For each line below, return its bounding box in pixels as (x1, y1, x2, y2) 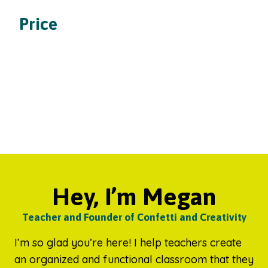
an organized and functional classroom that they (14, 252, 254, 267)
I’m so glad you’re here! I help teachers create (14, 236, 242, 250)
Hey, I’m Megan (52, 183, 216, 211)
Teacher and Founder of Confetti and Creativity (22, 211, 246, 224)
